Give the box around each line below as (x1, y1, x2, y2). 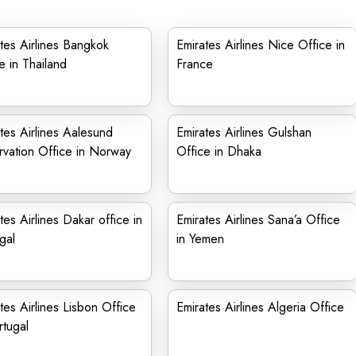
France (176, 55, 213, 73)
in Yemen (176, 230, 224, 248)
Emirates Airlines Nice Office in (176, 36, 345, 54)
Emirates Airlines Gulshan (176, 123, 311, 141)
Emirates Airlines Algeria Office (176, 298, 344, 316)
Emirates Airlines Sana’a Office (176, 211, 340, 229)
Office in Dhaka (176, 142, 261, 161)
